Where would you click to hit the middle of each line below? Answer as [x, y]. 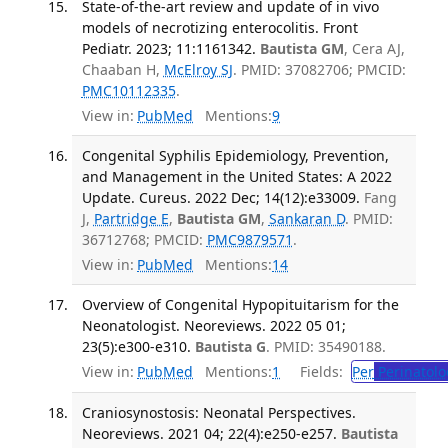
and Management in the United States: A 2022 [236, 177]
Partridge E [131, 219]
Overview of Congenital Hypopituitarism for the [240, 304]
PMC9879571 [249, 240]
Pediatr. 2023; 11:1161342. [168, 49]
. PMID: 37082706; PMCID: [319, 70]
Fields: [317, 372]
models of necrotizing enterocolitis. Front [219, 28]
